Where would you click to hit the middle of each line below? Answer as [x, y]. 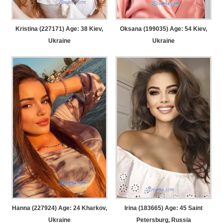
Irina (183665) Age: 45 [156, 208]
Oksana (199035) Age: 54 [156, 29]
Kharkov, [93, 208]
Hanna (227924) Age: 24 [46, 208]
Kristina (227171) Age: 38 [52, 29]
